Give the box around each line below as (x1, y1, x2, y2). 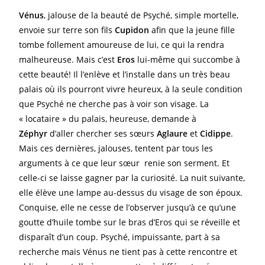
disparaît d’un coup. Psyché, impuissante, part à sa (19, 231, 221, 243)
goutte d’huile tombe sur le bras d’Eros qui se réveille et (19, 216, 241, 228)
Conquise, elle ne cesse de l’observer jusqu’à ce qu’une (19, 202, 237, 213)
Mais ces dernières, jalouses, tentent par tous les (19, 143, 214, 154)
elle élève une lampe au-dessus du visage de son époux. (19, 187, 243, 198)
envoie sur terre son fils (19, 24, 115, 35)
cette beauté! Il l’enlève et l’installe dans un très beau (19, 69, 231, 80)
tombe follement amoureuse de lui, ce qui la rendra (19, 39, 225, 50)
